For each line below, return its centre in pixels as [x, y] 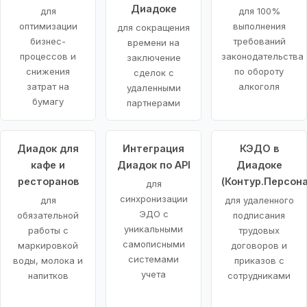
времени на [153, 42]
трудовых [259, 230]
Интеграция [153, 148]
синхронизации [153, 198]
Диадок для [48, 148]
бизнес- [48, 41]
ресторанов [48, 181]
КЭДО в [259, 148]
